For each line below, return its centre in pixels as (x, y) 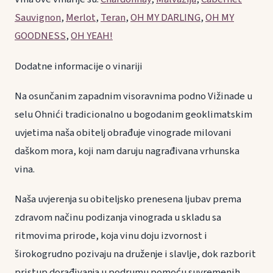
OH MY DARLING (165, 18)
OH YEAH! (92, 36)
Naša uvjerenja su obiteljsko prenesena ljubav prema (128, 199)
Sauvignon (38, 18)
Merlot (81, 18)
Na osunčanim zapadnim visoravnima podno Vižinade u (133, 96)
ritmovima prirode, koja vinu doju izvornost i (111, 236)
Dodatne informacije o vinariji (79, 66)
